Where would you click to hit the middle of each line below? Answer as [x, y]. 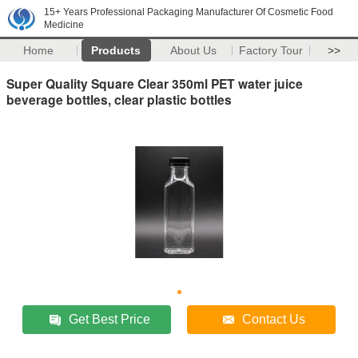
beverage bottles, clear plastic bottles [119, 99]
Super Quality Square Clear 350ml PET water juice [155, 83]
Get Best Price [110, 319]
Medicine [64, 25]
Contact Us [274, 319]
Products [116, 50]
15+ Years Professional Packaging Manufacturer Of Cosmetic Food [189, 12]
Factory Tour [271, 50]
